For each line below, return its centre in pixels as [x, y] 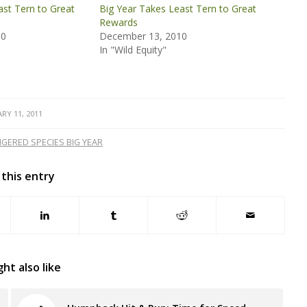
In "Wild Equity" [133, 49]
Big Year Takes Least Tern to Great [177, 8]
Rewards [118, 22]
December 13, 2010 [143, 36]
